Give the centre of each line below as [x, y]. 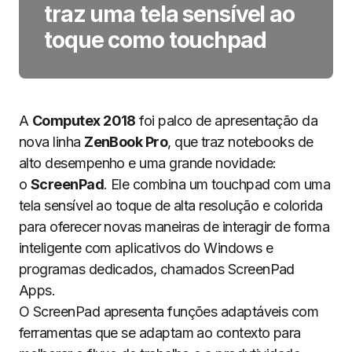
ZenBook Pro [126, 142]
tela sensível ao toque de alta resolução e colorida [171, 205]
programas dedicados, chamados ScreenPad [157, 269]
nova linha [52, 142]
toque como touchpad [155, 40]
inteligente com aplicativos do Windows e [146, 248]
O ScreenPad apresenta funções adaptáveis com [169, 312]
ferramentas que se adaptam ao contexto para [160, 333]
